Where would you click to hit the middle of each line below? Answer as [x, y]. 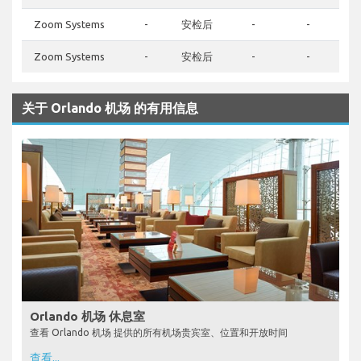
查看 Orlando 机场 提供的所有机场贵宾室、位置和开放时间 [159, 332]
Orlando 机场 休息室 [87, 316]
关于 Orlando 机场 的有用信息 [110, 108]
